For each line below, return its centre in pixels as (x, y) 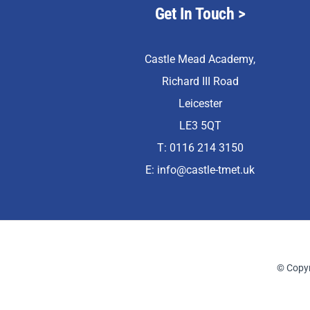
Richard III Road (200, 82)
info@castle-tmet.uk (206, 170)
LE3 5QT (200, 126)
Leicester (200, 104)
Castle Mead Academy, (200, 60)
